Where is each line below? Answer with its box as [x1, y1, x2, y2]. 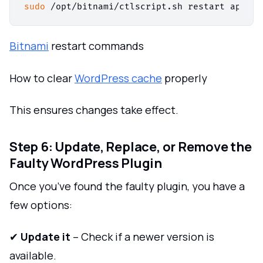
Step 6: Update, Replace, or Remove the [9, 138, 252, 156]
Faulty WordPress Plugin [9, 154, 162, 173]
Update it [21, 230, 70, 244]
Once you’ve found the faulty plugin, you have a [9, 178, 245, 193]
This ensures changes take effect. [9, 103, 178, 117]
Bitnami [9, 39, 49, 53]
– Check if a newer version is [70, 230, 214, 244]
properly [162, 70, 207, 85]
